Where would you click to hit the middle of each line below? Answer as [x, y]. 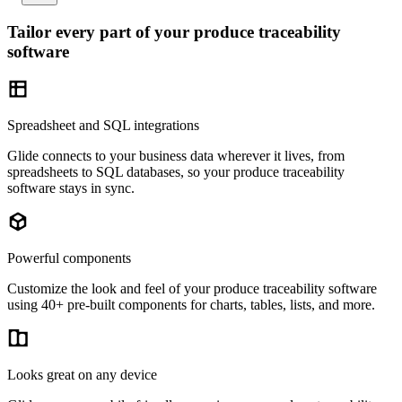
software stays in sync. [71, 188]
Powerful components [69, 258]
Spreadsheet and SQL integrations [103, 126]
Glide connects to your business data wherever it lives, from [176, 156]
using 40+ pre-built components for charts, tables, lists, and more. [191, 305]
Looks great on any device [82, 375]
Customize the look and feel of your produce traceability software [192, 289]
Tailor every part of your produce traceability [174, 31]
